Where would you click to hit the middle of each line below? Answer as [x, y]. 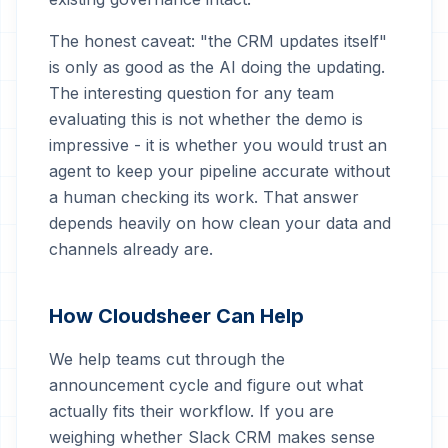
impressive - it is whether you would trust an [218, 145]
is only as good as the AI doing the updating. [217, 67]
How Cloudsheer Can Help [176, 316]
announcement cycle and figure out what [206, 385]
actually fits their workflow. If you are [191, 411]
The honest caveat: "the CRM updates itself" [218, 41]
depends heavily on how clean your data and [220, 223]
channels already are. [131, 249]
